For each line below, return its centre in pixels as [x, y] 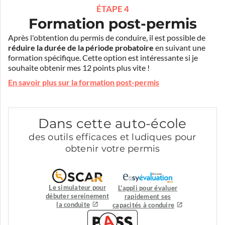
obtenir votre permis [113, 149]
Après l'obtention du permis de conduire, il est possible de [107, 37]
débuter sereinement [77, 196]
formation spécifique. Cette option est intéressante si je [103, 58]
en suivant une [180, 47]
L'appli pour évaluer [148, 188]
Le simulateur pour [77, 187]
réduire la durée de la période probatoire [81, 47]
